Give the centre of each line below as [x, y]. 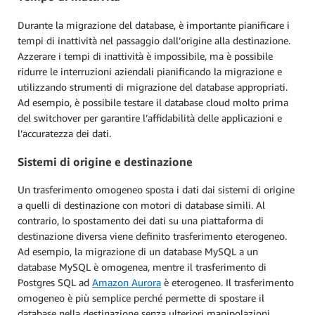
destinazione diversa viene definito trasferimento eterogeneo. [152, 236]
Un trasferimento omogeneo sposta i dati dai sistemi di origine [156, 190]
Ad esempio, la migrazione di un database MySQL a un [138, 252]
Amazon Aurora [127, 283]
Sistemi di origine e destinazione [107, 161]
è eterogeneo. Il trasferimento [227, 283]
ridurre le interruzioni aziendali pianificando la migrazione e [150, 71]
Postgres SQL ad [55, 283]
